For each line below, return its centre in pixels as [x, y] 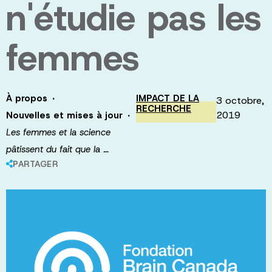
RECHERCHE [164, 109]
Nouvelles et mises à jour [64, 115]
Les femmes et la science [58, 132]
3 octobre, [240, 100]
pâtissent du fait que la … [57, 149]
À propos [27, 98]
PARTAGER [35, 164]
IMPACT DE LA [168, 98]
